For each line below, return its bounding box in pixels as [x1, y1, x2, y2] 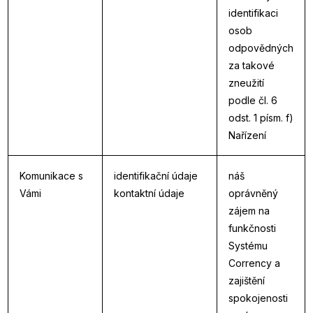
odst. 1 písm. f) [228, 112, 293, 124]
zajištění [228, 275, 265, 286]
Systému [228, 240, 268, 252]
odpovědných [228, 42, 293, 54]
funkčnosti [228, 222, 276, 234]
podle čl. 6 [228, 94, 277, 106]
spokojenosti [228, 292, 288, 304]
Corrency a [228, 257, 280, 269]
